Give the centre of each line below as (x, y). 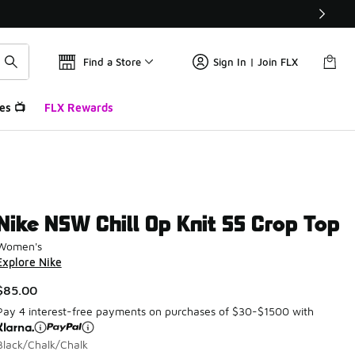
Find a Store (112, 62)
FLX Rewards (78, 107)
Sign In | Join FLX (256, 62)
